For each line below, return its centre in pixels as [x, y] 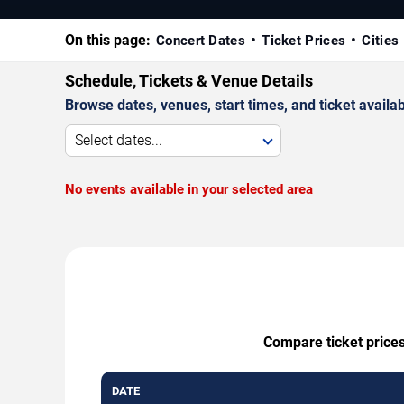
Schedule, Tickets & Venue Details [189, 80]
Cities [381, 40]
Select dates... [119, 140]
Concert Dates [201, 40]
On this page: [108, 40]
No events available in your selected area [189, 189]
